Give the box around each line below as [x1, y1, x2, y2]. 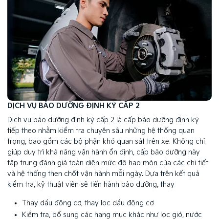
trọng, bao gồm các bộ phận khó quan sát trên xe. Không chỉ [7, 137, 205, 146]
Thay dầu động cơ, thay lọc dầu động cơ [22, 198, 153, 207]
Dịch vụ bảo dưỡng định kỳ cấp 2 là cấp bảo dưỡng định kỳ [7, 115, 199, 124]
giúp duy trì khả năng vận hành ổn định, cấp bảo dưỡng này [7, 148, 200, 156]
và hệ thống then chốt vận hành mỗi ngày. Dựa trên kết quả [7, 169, 199, 178]
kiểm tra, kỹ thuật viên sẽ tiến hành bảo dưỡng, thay [7, 180, 175, 189]
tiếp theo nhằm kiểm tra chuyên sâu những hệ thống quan [7, 126, 195, 135]
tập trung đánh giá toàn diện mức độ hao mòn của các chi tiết [7, 158, 208, 167]
